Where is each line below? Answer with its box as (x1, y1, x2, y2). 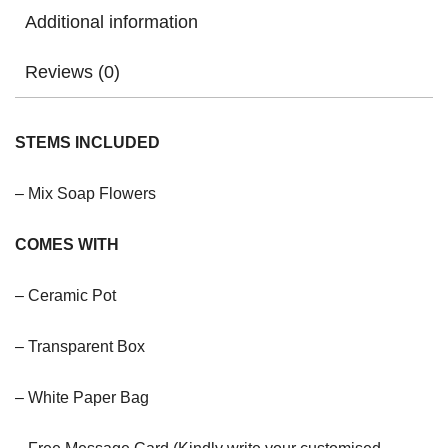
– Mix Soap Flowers (15, 185, 156, 203)
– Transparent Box (15, 338, 145, 356)
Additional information (25, 12, 198, 33)
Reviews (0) (25, 62, 120, 83)
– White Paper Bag (15, 389, 149, 407)
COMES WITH (15, 236, 119, 254)
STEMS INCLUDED (15, 134, 160, 152)
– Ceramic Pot (15, 287, 116, 305)
